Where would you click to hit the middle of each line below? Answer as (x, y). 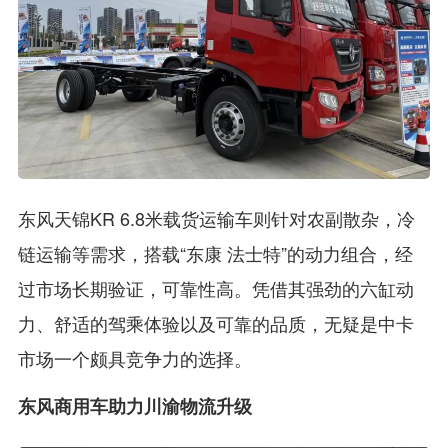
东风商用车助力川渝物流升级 (134, 405)
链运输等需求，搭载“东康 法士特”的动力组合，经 (215, 252)
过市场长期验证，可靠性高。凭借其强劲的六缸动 (215, 287)
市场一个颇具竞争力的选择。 (134, 357)
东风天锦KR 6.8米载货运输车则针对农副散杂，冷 (216, 217)
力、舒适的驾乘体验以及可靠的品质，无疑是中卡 (215, 322)
